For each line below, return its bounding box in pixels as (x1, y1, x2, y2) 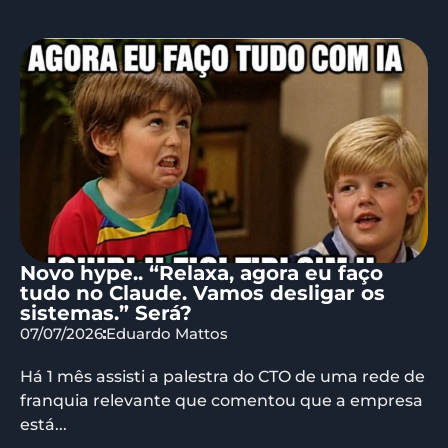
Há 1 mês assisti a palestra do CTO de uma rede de (20, 367, 425, 387)
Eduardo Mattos (106, 324, 228, 344)
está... (20, 415, 67, 435)
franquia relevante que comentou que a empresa (20, 391, 423, 411)
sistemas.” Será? (20, 301, 192, 326)
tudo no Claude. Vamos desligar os (20, 281, 385, 306)
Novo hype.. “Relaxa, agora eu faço (20, 261, 383, 286)
